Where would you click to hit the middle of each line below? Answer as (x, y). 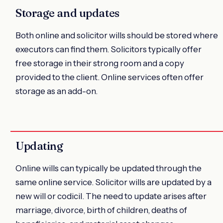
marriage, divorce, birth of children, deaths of (101, 210)
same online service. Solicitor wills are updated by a (113, 182)
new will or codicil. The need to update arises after (111, 196)
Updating (39, 146)
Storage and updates (67, 13)
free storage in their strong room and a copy (100, 63)
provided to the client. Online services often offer (110, 77)
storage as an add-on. (56, 91)
